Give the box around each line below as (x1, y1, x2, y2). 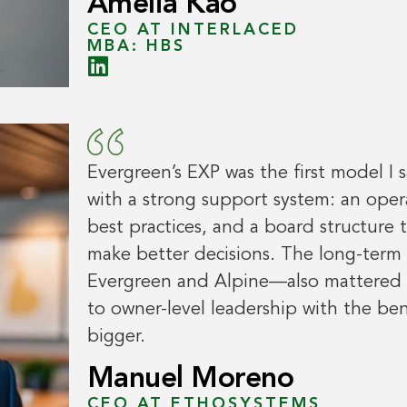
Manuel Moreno (86, 364, 294, 394)
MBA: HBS (86, 37, 185, 55)
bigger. (86, 328, 145, 347)
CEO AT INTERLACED (86, 21, 299, 38)
